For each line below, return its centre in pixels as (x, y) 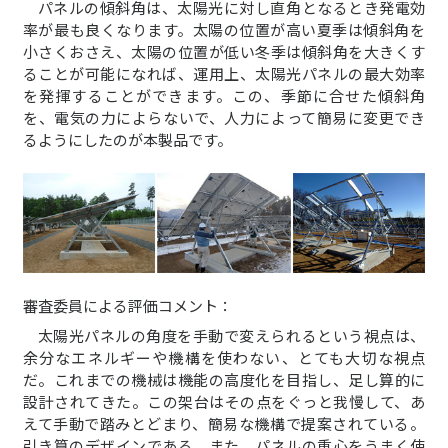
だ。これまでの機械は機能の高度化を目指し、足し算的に (224, 379)
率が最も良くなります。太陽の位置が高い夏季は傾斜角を (224, 29)
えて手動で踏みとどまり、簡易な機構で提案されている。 (224, 423)
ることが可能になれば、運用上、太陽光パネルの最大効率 (224, 73)
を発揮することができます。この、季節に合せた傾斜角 (224, 95)
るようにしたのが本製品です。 (127, 139)
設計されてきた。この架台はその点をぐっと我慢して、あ (224, 401)
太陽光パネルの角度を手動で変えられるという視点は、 (231, 335)
